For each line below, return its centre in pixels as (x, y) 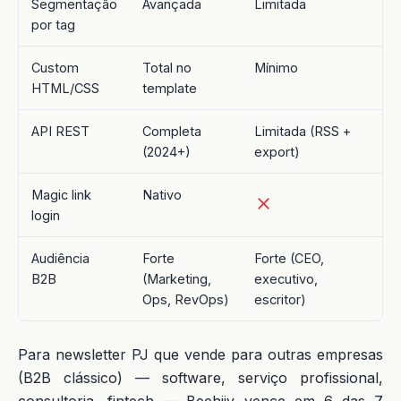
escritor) (280, 299)
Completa (172, 131)
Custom (55, 67)
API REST (60, 131)
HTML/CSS (65, 88)
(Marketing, (177, 278)
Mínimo (276, 67)
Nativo (162, 194)
